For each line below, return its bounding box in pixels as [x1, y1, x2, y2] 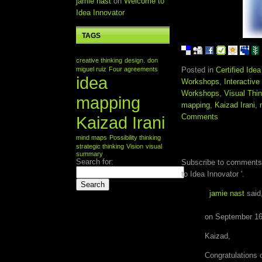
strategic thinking [76, 143, 124, 150]
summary [76, 150, 103, 157]
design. [125, 57, 145, 64]
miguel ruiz [76, 65, 106, 73]
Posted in [181, 65, 216, 74]
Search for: [76, 157, 113, 166]
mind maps [76, 134, 107, 141]
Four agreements [109, 65, 158, 73]
